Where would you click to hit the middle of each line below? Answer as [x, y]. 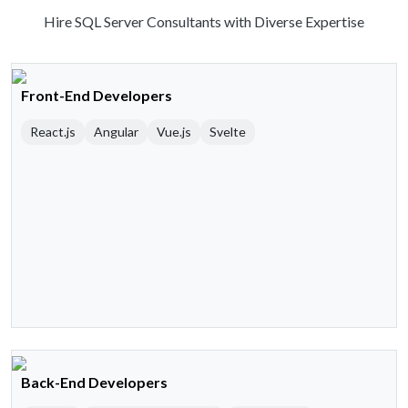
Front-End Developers [97, 96]
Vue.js [174, 132]
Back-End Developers [94, 382]
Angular [116, 132]
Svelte [228, 132]
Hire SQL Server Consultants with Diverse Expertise [204, 22]
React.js [53, 132]
